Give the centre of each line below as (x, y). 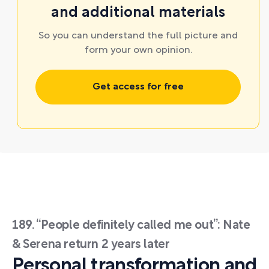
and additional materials (138, 13)
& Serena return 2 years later (91, 245)
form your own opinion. (138, 50)
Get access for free (138, 87)
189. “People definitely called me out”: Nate (131, 226)
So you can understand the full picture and (138, 36)
